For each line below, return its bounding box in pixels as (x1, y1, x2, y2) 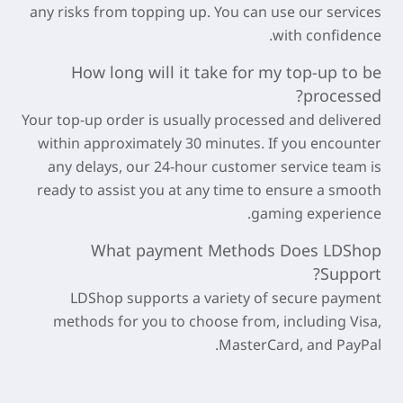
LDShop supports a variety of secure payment (70, 287, 381, 308)
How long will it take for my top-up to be (71, 60, 381, 83)
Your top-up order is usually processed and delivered (22, 109, 381, 130)
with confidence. (273, 24, 381, 45)
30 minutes (185, 132, 261, 153)
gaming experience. (251, 202, 381, 223)
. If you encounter (261, 132, 381, 153)
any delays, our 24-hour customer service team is (48, 156, 381, 176)
